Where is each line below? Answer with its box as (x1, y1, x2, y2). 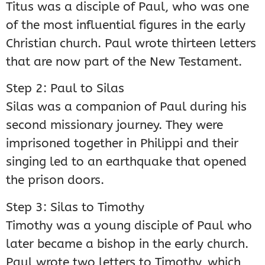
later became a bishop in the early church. (6, 236, 248, 251)
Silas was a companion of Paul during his (6, 99, 247, 114)
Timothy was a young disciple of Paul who (6, 218, 252, 232)
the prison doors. (6, 173, 104, 188)
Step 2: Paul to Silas (6, 81, 124, 96)
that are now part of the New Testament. (6, 54, 242, 69)
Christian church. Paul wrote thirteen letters (6, 36, 256, 51)
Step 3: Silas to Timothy (6, 199, 144, 214)
